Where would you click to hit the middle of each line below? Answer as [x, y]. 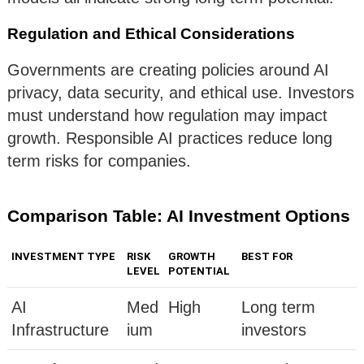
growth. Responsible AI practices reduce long [170, 139]
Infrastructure [60, 330]
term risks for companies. [99, 161]
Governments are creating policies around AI [168, 70]
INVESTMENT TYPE [63, 257]
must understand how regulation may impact [167, 116]
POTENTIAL [199, 271]
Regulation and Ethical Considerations [151, 34]
